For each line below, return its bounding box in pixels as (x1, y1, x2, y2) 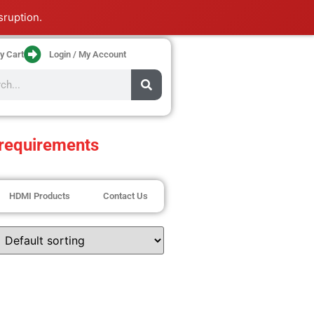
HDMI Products (9, 191, 71, 202)
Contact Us (102, 191, 148, 202)
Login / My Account (49, 49, 127, 60)
